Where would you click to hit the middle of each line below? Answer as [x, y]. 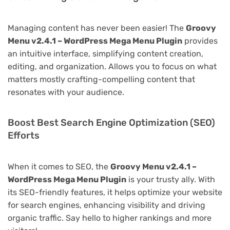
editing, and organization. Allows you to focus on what [112, 66]
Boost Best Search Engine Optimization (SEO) [111, 122]
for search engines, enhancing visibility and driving [107, 205]
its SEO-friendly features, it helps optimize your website [115, 192]
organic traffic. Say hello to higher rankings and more [110, 218]
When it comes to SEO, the [59, 166]
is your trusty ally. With [171, 179]
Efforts [24, 135]
